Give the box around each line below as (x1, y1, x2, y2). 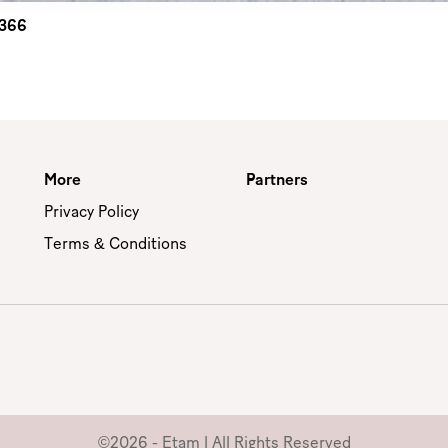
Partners (245, 172, 308, 189)
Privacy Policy (44, 204, 139, 221)
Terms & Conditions (44, 236, 187, 253)
